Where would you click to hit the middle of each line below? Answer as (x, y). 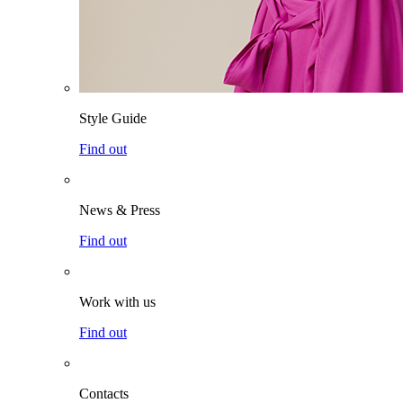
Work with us (117, 302)
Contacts (104, 394)
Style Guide (113, 118)
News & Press (120, 210)
